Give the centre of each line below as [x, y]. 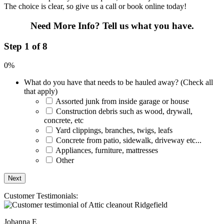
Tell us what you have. [148, 26]
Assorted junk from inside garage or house [122, 101]
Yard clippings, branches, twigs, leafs [114, 130]
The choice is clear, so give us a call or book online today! [95, 6]
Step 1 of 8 [26, 46]
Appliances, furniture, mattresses [107, 150]
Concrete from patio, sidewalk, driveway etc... [129, 140]
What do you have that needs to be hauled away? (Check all [118, 82]
